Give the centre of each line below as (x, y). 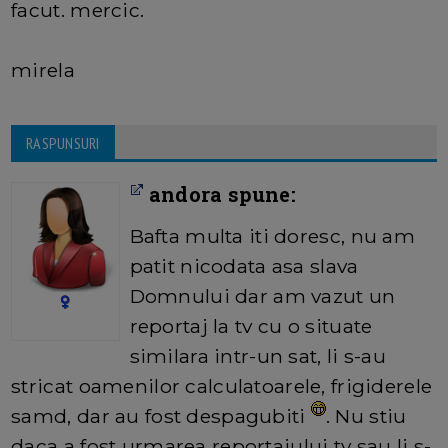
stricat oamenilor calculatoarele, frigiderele (222, 386)
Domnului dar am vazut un (262, 296)
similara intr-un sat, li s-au (257, 356)
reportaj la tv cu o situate (251, 326)
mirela (43, 70)
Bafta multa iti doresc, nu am (272, 236)
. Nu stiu (366, 416)
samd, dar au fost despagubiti (161, 416)
